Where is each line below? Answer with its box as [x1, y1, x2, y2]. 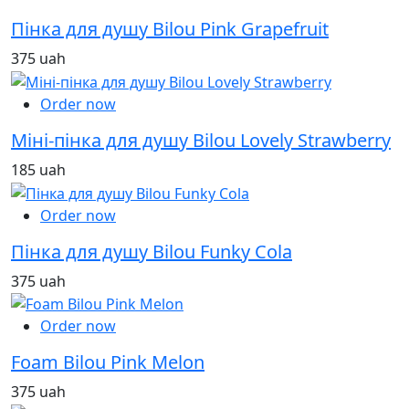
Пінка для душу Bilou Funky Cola [11, 238, 292, 264]
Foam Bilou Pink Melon [11, 350, 204, 375]
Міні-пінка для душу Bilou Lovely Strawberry [11, 127, 391, 152]
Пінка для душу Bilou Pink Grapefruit [11, 16, 329, 42]
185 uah [11, 159, 66, 180]
